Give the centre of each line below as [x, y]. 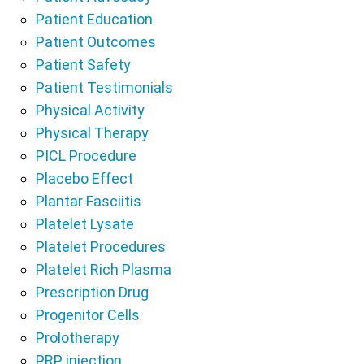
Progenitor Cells [88, 314]
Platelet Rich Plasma [104, 269]
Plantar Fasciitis [89, 201]
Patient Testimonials [104, 87]
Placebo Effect [84, 178]
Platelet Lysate [85, 223]
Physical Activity [90, 110]
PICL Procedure [86, 155]
